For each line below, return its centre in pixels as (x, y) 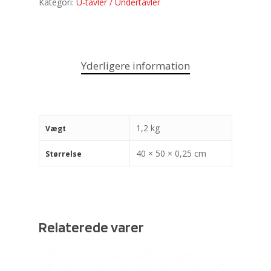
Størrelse (64, 154)
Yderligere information (135, 66)
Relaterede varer (91, 227)
